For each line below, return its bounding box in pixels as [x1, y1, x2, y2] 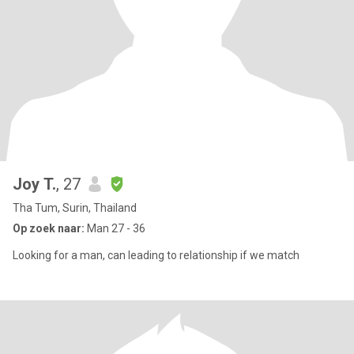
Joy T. [13, 175, 56, 194]
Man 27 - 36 [85, 222, 145, 235]
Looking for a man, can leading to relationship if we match [13, 249, 299, 262]
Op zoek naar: [13, 222, 85, 235]
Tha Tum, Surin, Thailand [13, 201, 137, 214]
